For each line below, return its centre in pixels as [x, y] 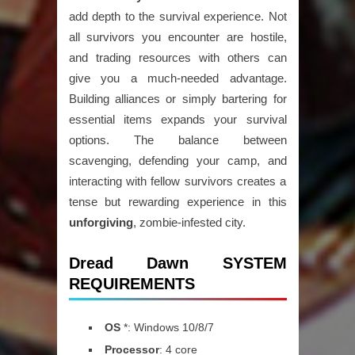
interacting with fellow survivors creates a [177, 181]
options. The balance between [177, 140]
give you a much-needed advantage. [177, 78]
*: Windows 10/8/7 [167, 328]
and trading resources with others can [177, 58]
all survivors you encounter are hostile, [177, 37]
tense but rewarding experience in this [177, 202]
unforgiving [101, 223]
